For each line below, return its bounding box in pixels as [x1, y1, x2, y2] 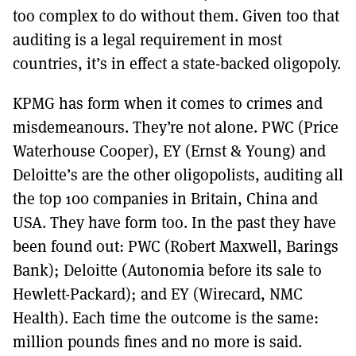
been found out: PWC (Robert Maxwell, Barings [13, 234, 339, 257]
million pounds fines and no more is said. [13, 330, 302, 352]
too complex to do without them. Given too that [13, 4, 339, 26]
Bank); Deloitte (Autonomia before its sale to [13, 258, 322, 281]
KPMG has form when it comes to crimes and [13, 91, 323, 114]
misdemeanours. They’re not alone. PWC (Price [13, 115, 339, 137]
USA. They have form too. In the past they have [13, 211, 336, 233]
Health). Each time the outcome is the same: [13, 306, 319, 328]
